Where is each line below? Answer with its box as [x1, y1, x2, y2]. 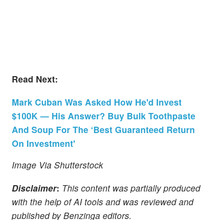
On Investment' [12, 137, 75, 149]
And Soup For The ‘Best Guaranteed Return [12, 123, 195, 136]
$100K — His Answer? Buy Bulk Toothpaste [12, 109, 195, 122]
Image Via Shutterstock [12, 158, 103, 171]
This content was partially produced [59, 181, 200, 194]
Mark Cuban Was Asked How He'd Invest [12, 95, 182, 108]
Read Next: [12, 72, 58, 85]
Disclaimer [12, 181, 56, 194]
